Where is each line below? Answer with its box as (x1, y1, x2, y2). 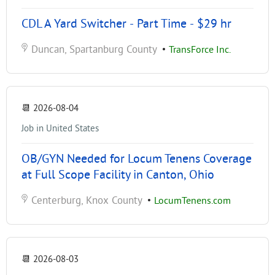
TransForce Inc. (169, 44, 231, 55)
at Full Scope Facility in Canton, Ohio (21, 168, 214, 182)
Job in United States (21, 123, 99, 134)
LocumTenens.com (154, 195, 231, 206)
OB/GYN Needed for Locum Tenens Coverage (21, 152, 252, 166)
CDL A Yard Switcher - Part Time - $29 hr (21, 17, 231, 31)
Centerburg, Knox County (28, 195, 142, 206)
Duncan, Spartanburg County (28, 44, 157, 55)
